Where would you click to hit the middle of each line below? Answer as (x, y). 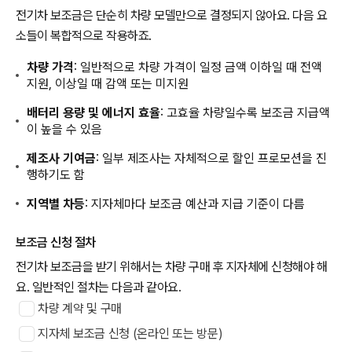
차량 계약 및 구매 (80, 309)
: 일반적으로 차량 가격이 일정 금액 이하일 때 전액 (198, 67)
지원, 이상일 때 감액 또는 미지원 (108, 83)
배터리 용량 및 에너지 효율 (94, 112)
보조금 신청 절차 (56, 242)
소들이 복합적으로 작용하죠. (84, 35)
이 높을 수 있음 (65, 129)
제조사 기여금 (62, 158)
